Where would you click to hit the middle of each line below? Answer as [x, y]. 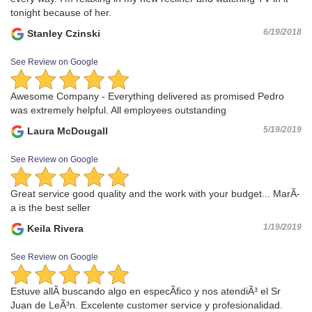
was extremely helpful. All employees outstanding [118, 110]
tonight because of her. [61, 12]
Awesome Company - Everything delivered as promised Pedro [147, 96]
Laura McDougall [66, 131]
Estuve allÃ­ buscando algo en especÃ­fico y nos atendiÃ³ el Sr [146, 291]
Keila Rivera [54, 229]
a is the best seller [50, 208]
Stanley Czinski [62, 33]
